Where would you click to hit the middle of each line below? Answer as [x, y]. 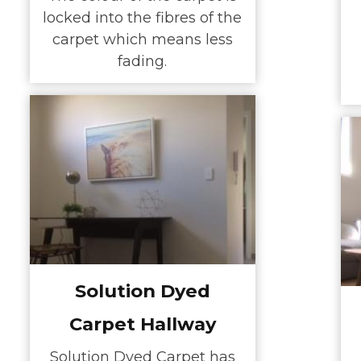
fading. [142, 62]
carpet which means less [142, 40]
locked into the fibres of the [142, 18]
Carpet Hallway [142, 324]
